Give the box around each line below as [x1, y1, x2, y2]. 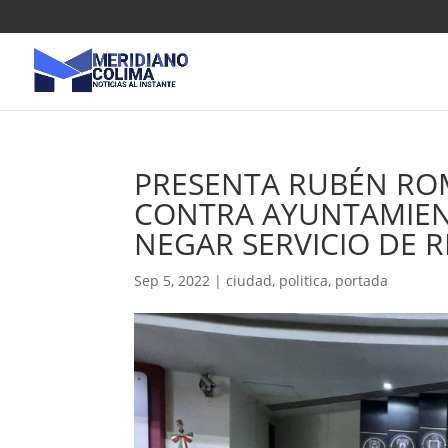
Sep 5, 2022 [134, 271, 211, 290]
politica [279, 271, 329, 290]
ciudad [226, 271, 273, 290]
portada [335, 271, 389, 290]
